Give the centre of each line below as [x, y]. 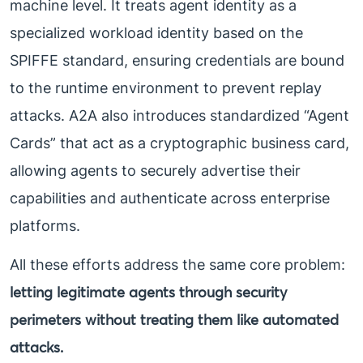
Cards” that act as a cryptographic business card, [179, 143]
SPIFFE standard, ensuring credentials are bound [177, 61]
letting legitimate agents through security [148, 293]
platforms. [45, 226]
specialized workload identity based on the [156, 33]
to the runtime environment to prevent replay [166, 88]
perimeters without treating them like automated [174, 320]
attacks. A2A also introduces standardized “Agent [179, 116]
